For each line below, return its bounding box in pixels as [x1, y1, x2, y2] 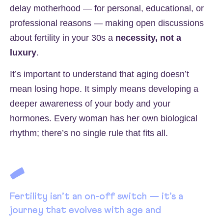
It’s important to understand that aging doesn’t [10, 69, 189, 80]
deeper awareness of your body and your [10, 99, 170, 109]
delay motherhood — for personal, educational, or [10, 3, 204, 13]
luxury [10, 47, 36, 57]
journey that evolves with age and [10, 205, 161, 216]
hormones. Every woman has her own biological [10, 113, 197, 124]
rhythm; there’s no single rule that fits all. [10, 128, 168, 138]
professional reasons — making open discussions [10, 18, 204, 28]
